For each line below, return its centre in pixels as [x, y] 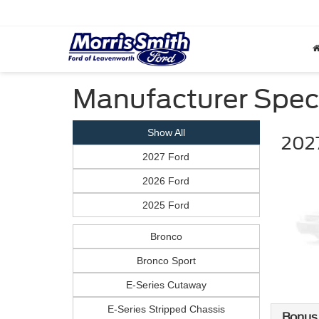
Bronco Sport [166, 261]
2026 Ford [166, 181]
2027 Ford [166, 157]
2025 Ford [166, 205]
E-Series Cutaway [166, 285]
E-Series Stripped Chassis [166, 309]
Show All [166, 132]
